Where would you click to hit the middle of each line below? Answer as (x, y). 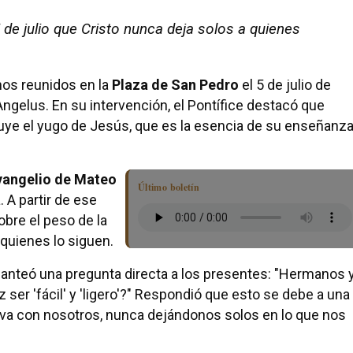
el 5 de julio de (285, 85)
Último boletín (169, 188)
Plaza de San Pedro (175, 85)
